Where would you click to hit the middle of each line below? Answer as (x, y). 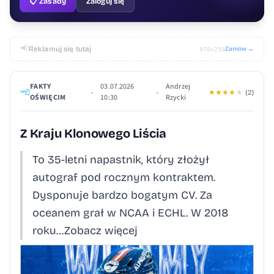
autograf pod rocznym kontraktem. (124, 177)
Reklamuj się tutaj (60, 49)
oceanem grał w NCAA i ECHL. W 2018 (131, 213)
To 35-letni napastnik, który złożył (121, 160)
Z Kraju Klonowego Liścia (94, 133)
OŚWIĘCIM (48, 98)
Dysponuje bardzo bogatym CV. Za (122, 195)
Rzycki (176, 98)
